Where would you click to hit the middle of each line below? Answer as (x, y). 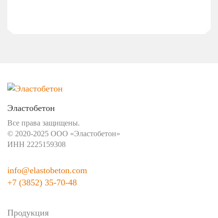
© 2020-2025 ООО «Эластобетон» (66, 134)
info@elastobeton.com (47, 170)
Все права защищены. (44, 123)
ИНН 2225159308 (36, 144)
